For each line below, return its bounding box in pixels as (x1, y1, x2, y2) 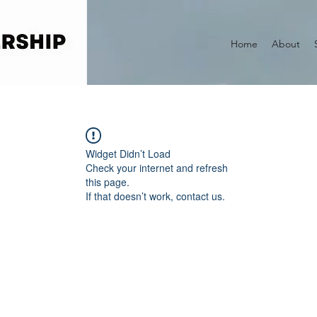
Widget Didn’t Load (86, 146, 171, 161)
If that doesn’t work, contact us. (86, 189, 225, 203)
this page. (86, 175, 129, 189)
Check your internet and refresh (86, 161, 228, 175)
